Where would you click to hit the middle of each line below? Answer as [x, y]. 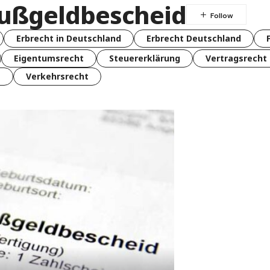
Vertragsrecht [236, 58]
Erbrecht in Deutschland [69, 39]
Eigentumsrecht [49, 58]
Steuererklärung [145, 58]
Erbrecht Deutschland [194, 39]
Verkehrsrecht [57, 76]
